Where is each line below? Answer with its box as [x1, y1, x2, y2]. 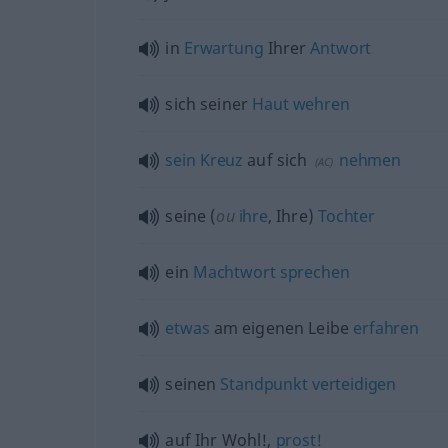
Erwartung [183, 36, 264, 59]
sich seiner [165, 92, 253, 115]
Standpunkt [220, 372, 308, 395]
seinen [165, 372, 221, 395]
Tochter [318, 204, 375, 227]
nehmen [335, 148, 401, 171]
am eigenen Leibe [209, 316, 354, 339]
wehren [292, 92, 350, 115]
